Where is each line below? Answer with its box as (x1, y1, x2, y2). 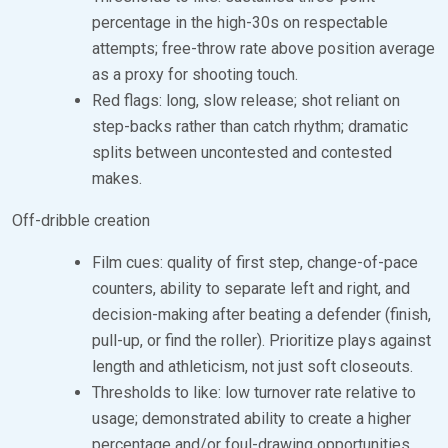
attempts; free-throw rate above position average (92, 38, 435, 58)
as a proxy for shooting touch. (92, 64, 298, 84)
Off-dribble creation (12, 210, 150, 230)
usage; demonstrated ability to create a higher (92, 408, 411, 428)
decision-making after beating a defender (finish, (92, 304, 431, 324)
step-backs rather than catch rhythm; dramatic (92, 116, 408, 136)
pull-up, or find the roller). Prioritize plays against (92, 330, 431, 350)
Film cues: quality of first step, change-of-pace (92, 252, 418, 272)
